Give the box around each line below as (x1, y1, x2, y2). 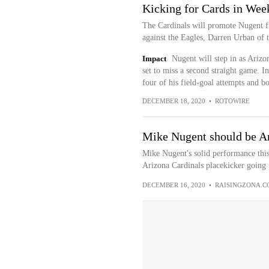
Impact (142, 54, 166, 63)
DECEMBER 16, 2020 (142, 181, 205, 189)
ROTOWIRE (214, 97, 250, 104)
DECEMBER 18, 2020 (142, 97, 205, 104)
